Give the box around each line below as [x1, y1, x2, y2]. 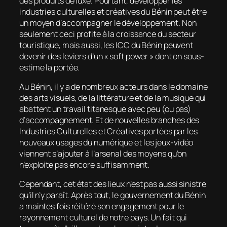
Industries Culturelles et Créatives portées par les [19, 125, 198, 137]
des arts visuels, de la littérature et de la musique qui [19, 92, 206, 103]
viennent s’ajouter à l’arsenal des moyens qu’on [19, 147, 187, 159]
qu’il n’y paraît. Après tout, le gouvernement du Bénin [19, 190, 206, 201]
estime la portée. [19, 61, 80, 73]
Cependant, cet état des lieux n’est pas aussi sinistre [19, 178, 206, 190]
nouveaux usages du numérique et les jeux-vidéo [19, 136, 194, 148]
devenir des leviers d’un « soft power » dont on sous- [19, 50, 204, 62]
